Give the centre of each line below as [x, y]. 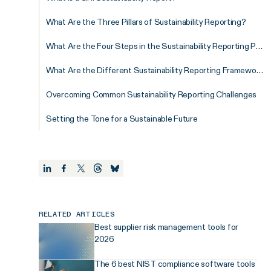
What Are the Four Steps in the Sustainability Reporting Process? [260, 46]
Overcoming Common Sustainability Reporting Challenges [152, 94]
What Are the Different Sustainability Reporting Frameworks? [260, 70]
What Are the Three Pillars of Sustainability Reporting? [146, 22]
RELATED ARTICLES [77, 215]
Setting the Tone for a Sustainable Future [122, 119]
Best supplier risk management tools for [167, 227]
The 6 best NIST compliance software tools [175, 264]
